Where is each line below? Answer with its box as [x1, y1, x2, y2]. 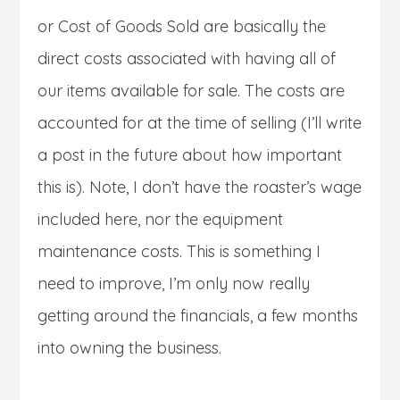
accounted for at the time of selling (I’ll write [37, 112, 362, 133]
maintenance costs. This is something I [37, 240, 321, 262]
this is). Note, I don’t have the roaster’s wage [37, 176, 362, 197]
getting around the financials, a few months [37, 304, 359, 326]
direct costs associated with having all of [37, 47, 337, 69]
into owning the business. [37, 337, 222, 358]
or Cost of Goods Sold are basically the [37, 15, 327, 37]
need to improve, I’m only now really [37, 272, 311, 294]
